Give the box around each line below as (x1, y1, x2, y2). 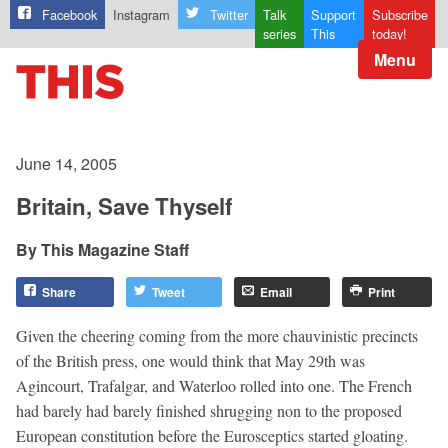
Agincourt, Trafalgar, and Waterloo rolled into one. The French (16, 374, 412, 396)
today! (371, 24, 407, 44)
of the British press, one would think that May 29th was (16, 349, 365, 371)
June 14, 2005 (16, 151, 117, 175)
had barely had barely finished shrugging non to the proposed (16, 399, 402, 421)
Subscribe (371, 5, 428, 25)
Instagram (112, 5, 170, 25)
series (262, 24, 296, 44)
